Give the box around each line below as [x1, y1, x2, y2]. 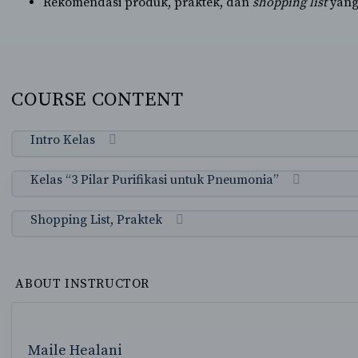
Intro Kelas [30, 131, 96, 148]
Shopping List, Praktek [30, 211, 163, 228]
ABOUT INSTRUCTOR [15, 275, 149, 292]
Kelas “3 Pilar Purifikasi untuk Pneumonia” [30, 171, 280, 188]
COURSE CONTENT [11, 87, 184, 112]
